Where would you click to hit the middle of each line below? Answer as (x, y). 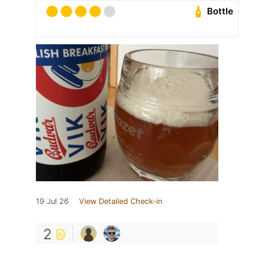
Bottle (220, 11)
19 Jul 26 (52, 201)
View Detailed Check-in (121, 201)
